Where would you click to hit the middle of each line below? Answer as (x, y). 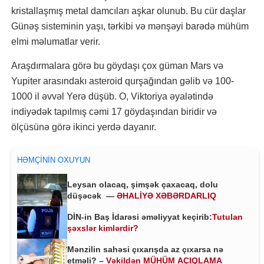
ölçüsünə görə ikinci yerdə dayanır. (84, 127)
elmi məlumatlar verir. (56, 42)
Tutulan (227, 217)
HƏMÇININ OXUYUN (54, 160)
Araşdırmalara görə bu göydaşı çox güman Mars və (117, 66)
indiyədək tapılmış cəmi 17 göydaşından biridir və (114, 112)
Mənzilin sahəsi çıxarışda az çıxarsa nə (145, 249)
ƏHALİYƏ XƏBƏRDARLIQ (166, 195)
